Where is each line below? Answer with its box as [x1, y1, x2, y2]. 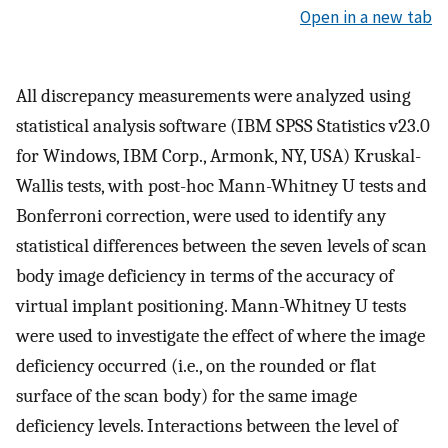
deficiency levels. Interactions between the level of [16, 414, 398, 437]
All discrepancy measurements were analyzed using [16, 84, 411, 107]
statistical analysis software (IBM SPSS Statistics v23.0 [16, 114, 430, 137]
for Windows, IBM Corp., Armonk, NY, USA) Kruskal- [16, 144, 421, 167]
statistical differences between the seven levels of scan [16, 234, 427, 257]
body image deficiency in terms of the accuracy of [16, 264, 394, 287]
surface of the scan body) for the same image [16, 384, 357, 407]
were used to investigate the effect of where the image [16, 324, 425, 347]
